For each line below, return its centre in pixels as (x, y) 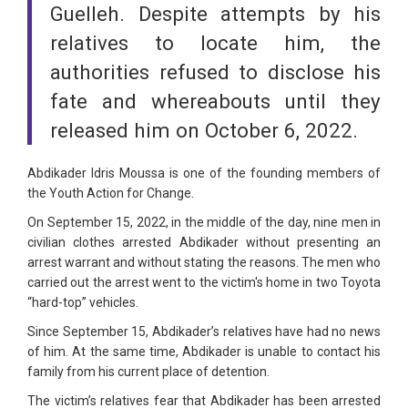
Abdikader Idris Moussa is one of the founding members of (204, 173)
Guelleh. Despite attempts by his (215, 14)
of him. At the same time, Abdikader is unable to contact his (204, 352)
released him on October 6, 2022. (204, 131)
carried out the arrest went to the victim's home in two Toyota (204, 283)
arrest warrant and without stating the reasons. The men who (204, 263)
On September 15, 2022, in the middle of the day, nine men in (204, 223)
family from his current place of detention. (148, 372)
